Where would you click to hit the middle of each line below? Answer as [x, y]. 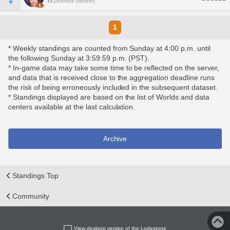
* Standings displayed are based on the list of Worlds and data [109, 97]
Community [31, 196]
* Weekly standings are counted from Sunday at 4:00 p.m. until [110, 48]
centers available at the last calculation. [72, 107]
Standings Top [35, 176]
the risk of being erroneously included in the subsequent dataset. [113, 87]
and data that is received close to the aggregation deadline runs [112, 78]
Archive [115, 139]
